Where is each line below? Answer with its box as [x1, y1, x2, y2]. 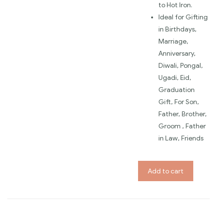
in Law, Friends [158, 134, 203, 143]
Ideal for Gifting [158, 13, 208, 22]
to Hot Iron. [158, 1, 192, 10]
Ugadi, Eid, [158, 74, 191, 82]
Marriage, [158, 37, 188, 46]
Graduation [158, 86, 195, 94]
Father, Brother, [158, 110, 207, 119]
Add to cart [147, 167, 184, 175]
